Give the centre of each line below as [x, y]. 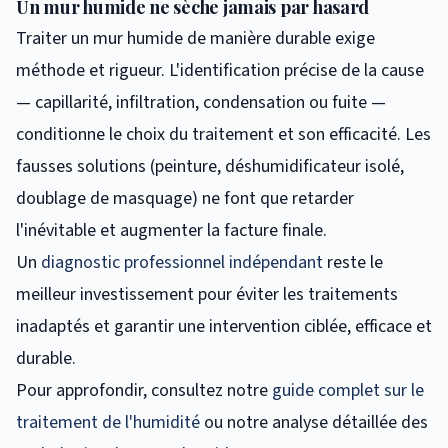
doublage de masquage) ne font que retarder [185, 198]
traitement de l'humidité [108, 422]
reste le [353, 262]
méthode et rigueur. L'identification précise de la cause [220, 70]
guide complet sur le [348, 390]
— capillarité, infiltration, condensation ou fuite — [201, 102]
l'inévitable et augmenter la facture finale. [171, 230]
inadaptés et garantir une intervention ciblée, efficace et [224, 326]
